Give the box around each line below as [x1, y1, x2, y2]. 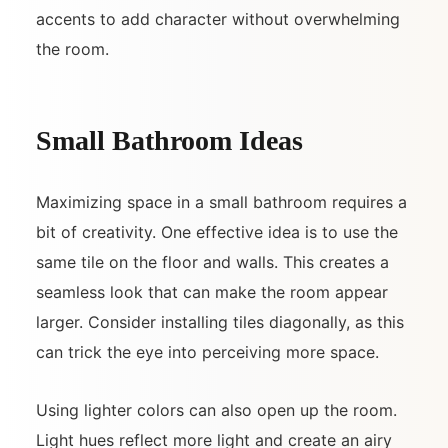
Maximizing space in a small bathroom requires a [36, 191, 407, 212]
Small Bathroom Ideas [36, 124, 303, 156]
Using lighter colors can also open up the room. [36, 399, 397, 420]
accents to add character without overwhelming [36, 8, 400, 29]
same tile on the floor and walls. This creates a [36, 251, 389, 272]
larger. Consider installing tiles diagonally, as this [36, 311, 404, 332]
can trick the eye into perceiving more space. [36, 341, 379, 362]
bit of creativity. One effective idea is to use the [36, 221, 398, 242]
